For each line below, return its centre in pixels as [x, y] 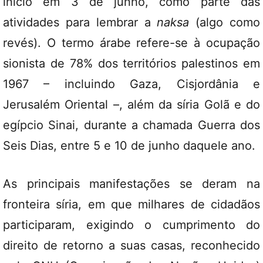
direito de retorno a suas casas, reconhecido [131, 245]
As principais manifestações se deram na [131, 183]
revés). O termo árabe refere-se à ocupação [131, 43]
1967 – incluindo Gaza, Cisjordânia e [131, 84]
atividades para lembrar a [80, 22]
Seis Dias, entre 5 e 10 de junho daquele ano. [129, 145]
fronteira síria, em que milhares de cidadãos [131, 204]
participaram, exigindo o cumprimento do [131, 225]
